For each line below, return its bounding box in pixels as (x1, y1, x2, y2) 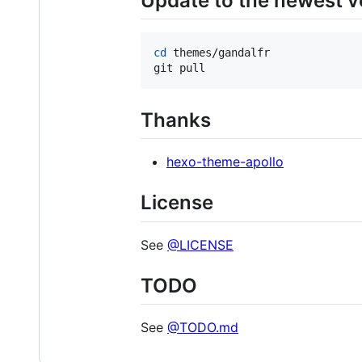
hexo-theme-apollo (166, 154, 284, 170)
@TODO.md (167, 318, 238, 335)
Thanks (141, 108, 211, 133)
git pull (154, 61, 205, 75)
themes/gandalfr (166, 46, 270, 60)
